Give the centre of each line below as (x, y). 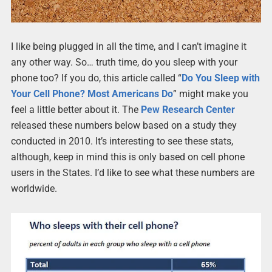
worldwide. (34, 189)
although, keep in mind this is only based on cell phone (127, 157)
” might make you (210, 94)
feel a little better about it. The (76, 110)
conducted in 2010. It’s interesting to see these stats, (122, 141)
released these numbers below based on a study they (124, 126)
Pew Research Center (188, 110)
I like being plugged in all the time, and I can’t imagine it (128, 47)
